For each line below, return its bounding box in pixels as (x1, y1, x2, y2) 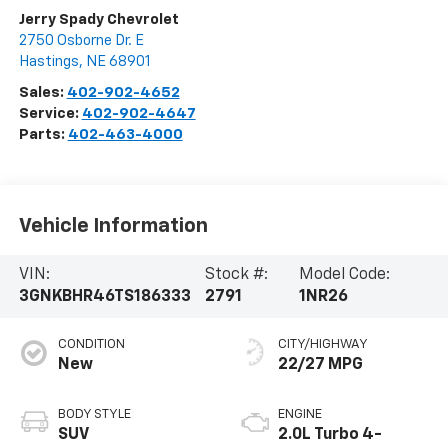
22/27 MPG (278, 357, 363, 374)
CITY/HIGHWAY (278, 338, 368, 352)
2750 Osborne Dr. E (18, 33, 144, 49)
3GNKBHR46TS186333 (18, 289, 191, 306)
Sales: (18, 85, 67, 101)
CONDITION (57, 338, 125, 352)
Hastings (18, 54, 79, 70)
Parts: (18, 127, 68, 143)
